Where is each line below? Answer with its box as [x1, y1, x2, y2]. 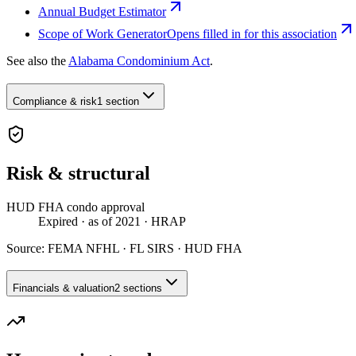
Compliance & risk [13, 95, 97, 108]
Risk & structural [6, 162, 150, 184]
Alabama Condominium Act [68, 54, 210, 68]
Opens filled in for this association [167, 27, 337, 41]
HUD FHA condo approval [6, 199, 145, 214]
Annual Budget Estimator [38, 5, 166, 19]
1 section [97, 95, 139, 108]
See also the [6, 54, 66, 68]
